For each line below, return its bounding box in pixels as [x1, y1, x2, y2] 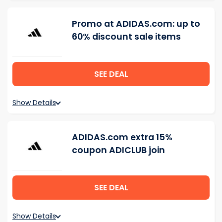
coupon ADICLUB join [72, 144, 165, 156]
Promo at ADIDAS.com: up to [72, 18, 200, 30]
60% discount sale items [72, 31, 181, 43]
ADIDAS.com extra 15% [72, 131, 172, 143]
